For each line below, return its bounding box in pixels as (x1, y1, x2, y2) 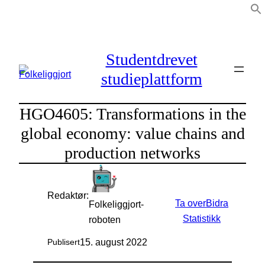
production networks (64, 143, 201, 162)
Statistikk (183, 212, 221, 224)
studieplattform (101, 70, 202, 89)
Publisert (47, 237, 80, 247)
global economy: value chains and (20, 124, 245, 143)
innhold (4, 37, 35, 48)
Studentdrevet (105, 50, 198, 69)
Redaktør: (47, 190, 89, 201)
